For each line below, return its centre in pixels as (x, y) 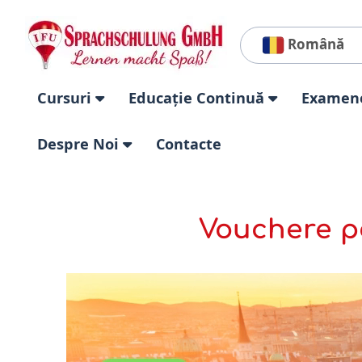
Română (314, 44)
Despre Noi (80, 144)
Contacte (188, 144)
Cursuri (66, 98)
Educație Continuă (198, 98)
